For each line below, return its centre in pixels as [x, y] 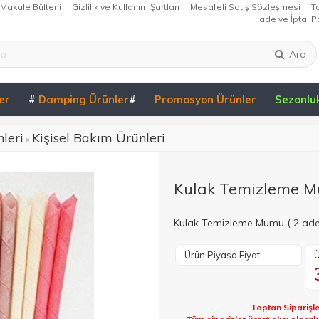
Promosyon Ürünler [205, 99]
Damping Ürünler [82, 99]
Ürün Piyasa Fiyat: [223, 255]
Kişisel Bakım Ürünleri [99, 138]
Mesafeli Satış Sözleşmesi [245, 7]
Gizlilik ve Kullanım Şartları [126, 7]
